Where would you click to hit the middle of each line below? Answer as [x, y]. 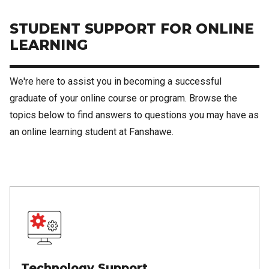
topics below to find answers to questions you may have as [134, 115]
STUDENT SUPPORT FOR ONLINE [132, 29]
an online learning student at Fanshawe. [92, 132]
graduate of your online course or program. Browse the [123, 98]
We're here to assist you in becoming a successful [116, 82]
